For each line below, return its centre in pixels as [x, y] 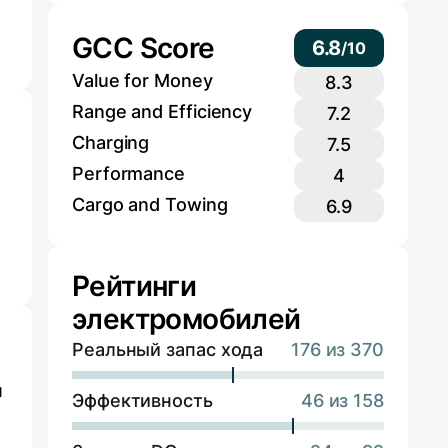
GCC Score [143, 47]
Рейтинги [134, 286]
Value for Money [142, 81]
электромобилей [186, 319]
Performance [129, 174]
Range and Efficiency [162, 112]
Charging [111, 143]
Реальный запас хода [168, 350]
